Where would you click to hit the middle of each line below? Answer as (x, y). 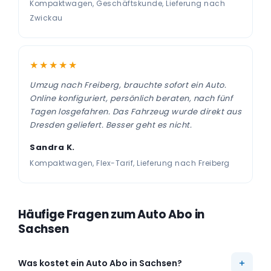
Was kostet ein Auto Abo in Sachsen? (100, 263)
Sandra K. (52, 147)
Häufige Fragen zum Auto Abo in (112, 214)
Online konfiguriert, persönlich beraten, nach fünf (131, 98)
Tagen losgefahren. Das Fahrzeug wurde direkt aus (135, 112)
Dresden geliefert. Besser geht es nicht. (111, 125)
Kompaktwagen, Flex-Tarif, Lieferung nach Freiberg (130, 163)
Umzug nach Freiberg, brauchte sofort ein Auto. (128, 85)
